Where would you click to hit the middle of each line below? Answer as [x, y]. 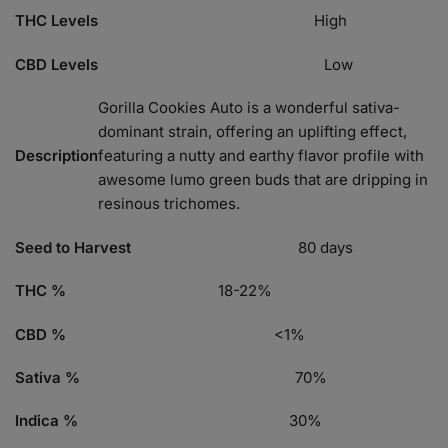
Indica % [46, 421]
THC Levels [56, 21]
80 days [325, 247]
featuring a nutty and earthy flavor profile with [261, 156]
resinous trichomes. [169, 204]
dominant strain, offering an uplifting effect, [252, 132]
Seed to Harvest [73, 247]
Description [56, 156]
